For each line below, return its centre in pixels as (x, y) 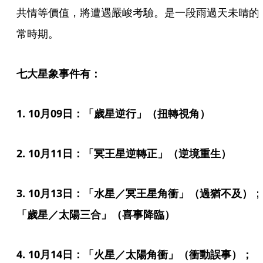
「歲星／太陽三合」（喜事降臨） (96, 214)
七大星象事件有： (59, 73)
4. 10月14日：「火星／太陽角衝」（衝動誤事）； (134, 254)
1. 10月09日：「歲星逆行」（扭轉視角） (113, 113)
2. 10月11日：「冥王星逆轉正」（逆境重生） (124, 153)
